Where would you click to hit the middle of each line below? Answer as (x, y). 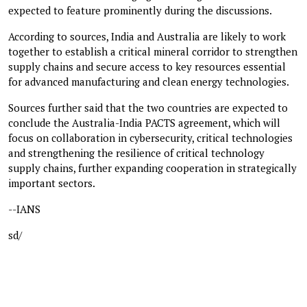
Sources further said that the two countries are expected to (148, 107)
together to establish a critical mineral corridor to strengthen (153, 51)
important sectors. (52, 183)
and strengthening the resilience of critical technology (136, 152)
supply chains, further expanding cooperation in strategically (152, 168)
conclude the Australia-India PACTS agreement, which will (144, 122)
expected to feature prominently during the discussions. (140, 10)
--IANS (24, 209)
